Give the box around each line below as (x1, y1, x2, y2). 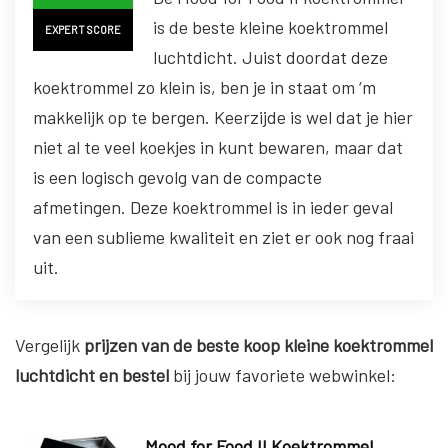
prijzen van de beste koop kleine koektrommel (80, 334, 433, 357)
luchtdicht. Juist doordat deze (153, 46, 388, 69)
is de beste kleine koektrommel (153, 16, 388, 39)
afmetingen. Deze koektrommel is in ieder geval (33, 196, 393, 219)
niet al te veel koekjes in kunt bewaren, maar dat (33, 136, 403, 159)
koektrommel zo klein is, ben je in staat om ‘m (33, 76, 376, 99)
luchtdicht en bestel (15, 364, 173, 387)
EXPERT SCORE (45, 23, 121, 37)
